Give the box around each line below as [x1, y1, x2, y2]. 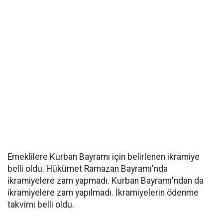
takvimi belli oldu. [7, 200, 74, 210]
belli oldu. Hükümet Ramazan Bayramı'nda [7, 164, 168, 174]
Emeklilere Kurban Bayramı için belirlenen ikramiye [7, 152, 200, 162]
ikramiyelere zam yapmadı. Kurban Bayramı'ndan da [7, 176, 204, 186]
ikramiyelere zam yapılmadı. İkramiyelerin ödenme [7, 188, 199, 198]
